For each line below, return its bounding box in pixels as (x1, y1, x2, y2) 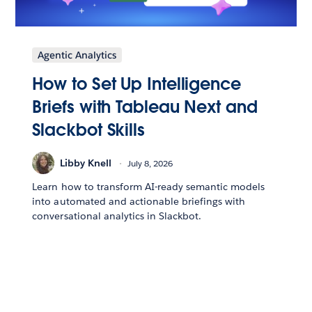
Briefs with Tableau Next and (32, 96, 258, 118)
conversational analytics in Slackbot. (32, 210, 202, 223)
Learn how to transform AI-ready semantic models (32, 180, 265, 194)
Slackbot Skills (32, 119, 145, 141)
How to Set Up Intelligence (32, 73, 241, 95)
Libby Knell (60, 156, 112, 169)
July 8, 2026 (127, 157, 173, 169)
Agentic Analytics (38, 49, 117, 62)
